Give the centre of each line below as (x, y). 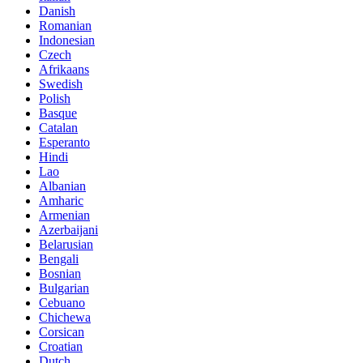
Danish (57, 11)
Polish (55, 98)
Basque (58, 113)
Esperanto (64, 142)
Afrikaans (64, 69)
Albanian (62, 186)
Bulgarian (64, 288)
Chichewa (65, 317)
